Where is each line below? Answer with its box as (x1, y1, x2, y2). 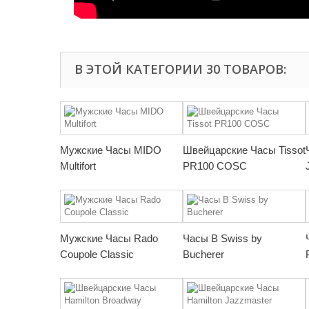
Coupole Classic (60, 248, 134, 260)
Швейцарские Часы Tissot (183, 144, 306, 156)
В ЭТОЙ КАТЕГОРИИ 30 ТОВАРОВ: (74, 61, 286, 77)
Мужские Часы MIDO (60, 144, 161, 156)
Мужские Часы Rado (60, 232, 158, 244)
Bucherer (183, 248, 224, 260)
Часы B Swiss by (183, 232, 262, 244)
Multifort (60, 160, 96, 172)
